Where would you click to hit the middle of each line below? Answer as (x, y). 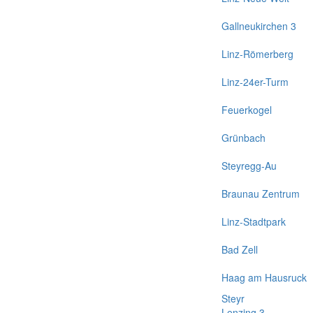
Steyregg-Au (249, 166)
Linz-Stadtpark (254, 221)
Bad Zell (240, 249)
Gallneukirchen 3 (259, 26)
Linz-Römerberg (257, 54)
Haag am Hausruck (264, 277)
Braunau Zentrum (261, 194)
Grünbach (243, 138)
